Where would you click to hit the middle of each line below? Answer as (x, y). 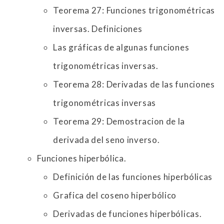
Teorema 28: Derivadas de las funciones (134, 84)
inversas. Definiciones (98, 29)
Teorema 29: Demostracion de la (119, 121)
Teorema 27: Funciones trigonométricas (134, 10)
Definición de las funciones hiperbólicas (133, 177)
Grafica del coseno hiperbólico (115, 195)
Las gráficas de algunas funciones (121, 47)
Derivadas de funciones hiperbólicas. (127, 214)
